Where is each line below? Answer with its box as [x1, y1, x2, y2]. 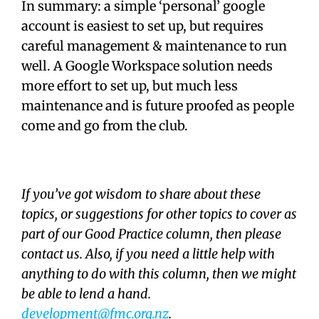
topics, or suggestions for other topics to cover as [21, 206, 297, 223]
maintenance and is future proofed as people [21, 98, 294, 115]
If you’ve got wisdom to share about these [21, 186, 261, 203]
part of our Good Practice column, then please [21, 226, 281, 243]
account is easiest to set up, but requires [21, 18, 263, 35]
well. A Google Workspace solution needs [21, 58, 273, 75]
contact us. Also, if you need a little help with [21, 246, 275, 263]
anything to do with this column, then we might [21, 266, 296, 283]
